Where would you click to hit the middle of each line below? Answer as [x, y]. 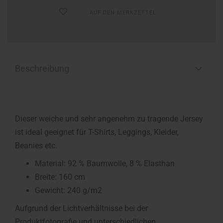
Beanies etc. [37, 146]
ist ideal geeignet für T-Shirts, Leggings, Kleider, [97, 132]
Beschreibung [42, 68]
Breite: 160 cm [60, 177]
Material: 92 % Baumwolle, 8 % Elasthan [105, 164]
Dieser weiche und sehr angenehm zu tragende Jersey [109, 119]
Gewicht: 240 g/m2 [68, 190]
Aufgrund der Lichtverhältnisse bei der [81, 208]
